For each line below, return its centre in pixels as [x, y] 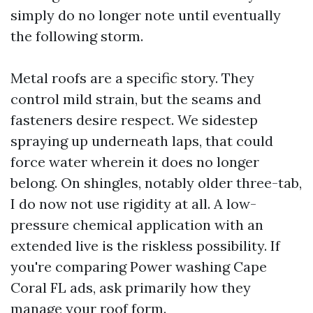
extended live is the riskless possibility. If [145, 246]
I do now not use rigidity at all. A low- [133, 204]
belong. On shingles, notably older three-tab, [156, 183]
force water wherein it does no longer [135, 162]
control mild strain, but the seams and [136, 99]
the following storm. [77, 36]
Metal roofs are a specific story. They [132, 78]
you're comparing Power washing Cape [139, 267]
